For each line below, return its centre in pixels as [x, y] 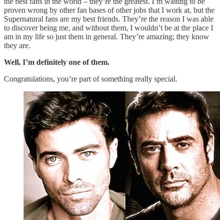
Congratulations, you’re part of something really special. [91, 79]
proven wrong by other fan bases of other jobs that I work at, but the [109, 10]
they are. [17, 45]
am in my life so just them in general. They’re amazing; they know [107, 36]
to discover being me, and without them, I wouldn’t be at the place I [109, 27]
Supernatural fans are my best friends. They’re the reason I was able [109, 19]
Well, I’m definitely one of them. [57, 62]
